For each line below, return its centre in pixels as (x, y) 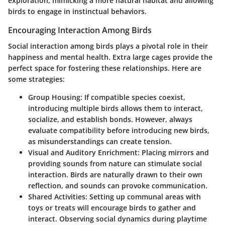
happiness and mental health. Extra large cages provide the (110, 57)
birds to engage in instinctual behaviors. (77, 11)
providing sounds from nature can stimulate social (115, 164)
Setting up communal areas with (144, 197)
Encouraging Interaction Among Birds (80, 30)
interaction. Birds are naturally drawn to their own (115, 175)
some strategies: (36, 79)
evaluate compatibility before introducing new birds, (119, 131)
